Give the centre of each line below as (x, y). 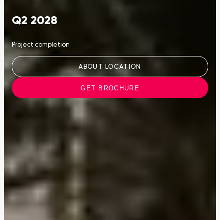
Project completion (41, 45)
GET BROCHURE (110, 88)
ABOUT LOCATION (110, 67)
